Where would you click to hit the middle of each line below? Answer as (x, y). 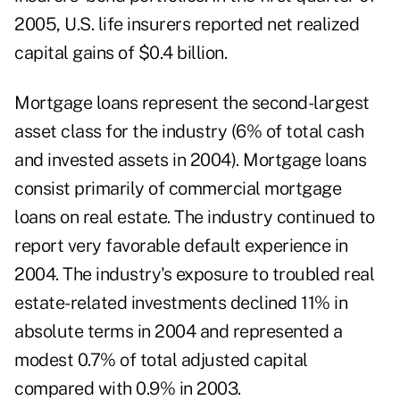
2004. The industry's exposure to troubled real (194, 275)
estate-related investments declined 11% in (181, 303)
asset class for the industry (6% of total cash (189, 132)
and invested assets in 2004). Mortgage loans (190, 160)
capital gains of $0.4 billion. (121, 53)
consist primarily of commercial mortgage (178, 189)
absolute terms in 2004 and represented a (178, 332)
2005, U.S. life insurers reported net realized (187, 25)
